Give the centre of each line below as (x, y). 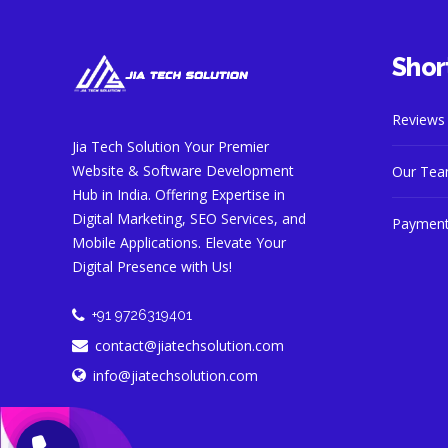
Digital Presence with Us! (152, 266)
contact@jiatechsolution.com (189, 345)
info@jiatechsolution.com (175, 375)
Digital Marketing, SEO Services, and (189, 218)
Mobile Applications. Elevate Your (179, 242)
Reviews (418, 119)
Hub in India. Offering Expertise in (178, 194)
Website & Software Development (183, 170)
